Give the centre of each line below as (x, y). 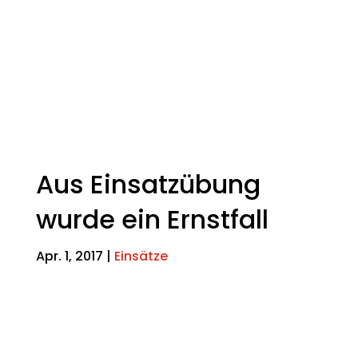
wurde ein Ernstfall (152, 219)
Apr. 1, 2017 (69, 256)
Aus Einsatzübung (148, 184)
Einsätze (141, 256)
